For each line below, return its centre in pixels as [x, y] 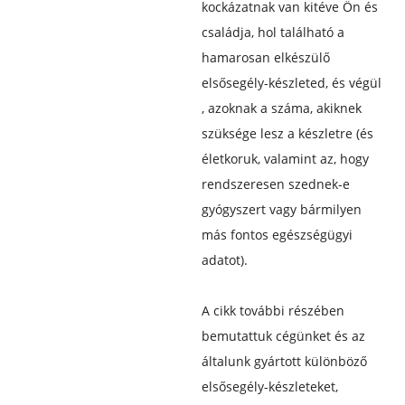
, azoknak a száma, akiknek [281, 108]
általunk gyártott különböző [284, 361]
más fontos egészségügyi [277, 234]
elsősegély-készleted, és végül [291, 82]
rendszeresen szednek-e [275, 184]
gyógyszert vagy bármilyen [281, 209]
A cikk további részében [273, 310]
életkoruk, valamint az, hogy [285, 158]
